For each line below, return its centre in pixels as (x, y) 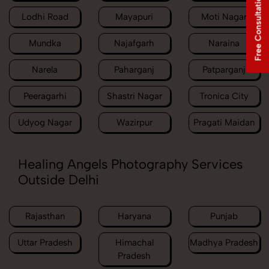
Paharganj (134, 70)
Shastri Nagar (134, 96)
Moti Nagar (224, 17)
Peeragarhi (45, 96)
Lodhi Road (45, 17)
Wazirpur (134, 123)
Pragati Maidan (224, 123)
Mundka (45, 44)
